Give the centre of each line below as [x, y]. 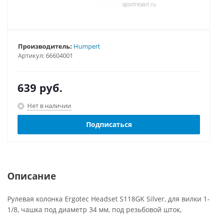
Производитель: [45, 46]
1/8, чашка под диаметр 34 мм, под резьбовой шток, [94, 209]
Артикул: [31, 55]
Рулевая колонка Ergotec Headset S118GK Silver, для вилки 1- [109, 199]
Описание [32, 176]
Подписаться [109, 124]
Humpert [87, 46]
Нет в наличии [49, 105]
